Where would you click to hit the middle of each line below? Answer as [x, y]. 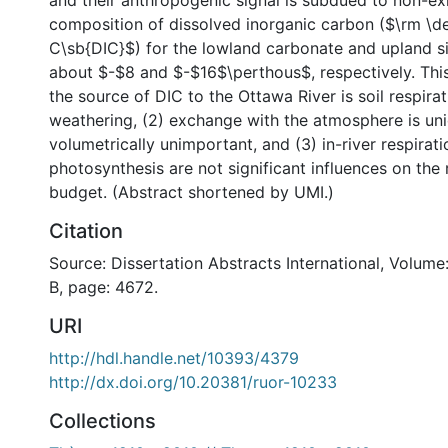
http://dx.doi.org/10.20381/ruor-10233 [193, 382]
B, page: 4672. [103, 287]
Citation [86, 231]
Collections [102, 421]
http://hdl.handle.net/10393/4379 [174, 358]
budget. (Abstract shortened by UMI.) [191, 192]
